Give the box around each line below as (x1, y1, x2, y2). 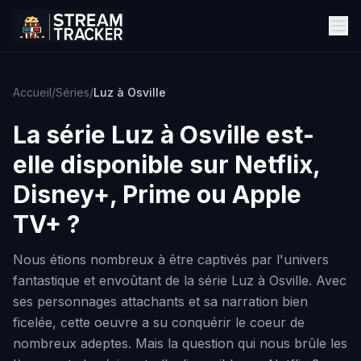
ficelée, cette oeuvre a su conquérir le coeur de (13, 314, 305, 330)
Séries (56, 85, 89, 99)
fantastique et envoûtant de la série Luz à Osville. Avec (13, 272, 346, 288)
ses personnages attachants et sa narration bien (13, 293, 308, 309)
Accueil (13, 85, 52, 99)
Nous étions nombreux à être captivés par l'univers (13, 251, 329, 268)
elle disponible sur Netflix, (13, 150, 320, 179)
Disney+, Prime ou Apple (13, 180, 301, 209)
